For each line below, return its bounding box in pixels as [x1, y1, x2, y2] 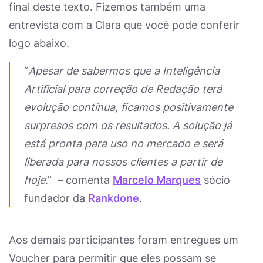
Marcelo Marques [113, 174, 201, 186]
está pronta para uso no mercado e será [24, 137, 223, 150]
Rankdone [88, 192, 139, 204]
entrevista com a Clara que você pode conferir [9, 19, 240, 31]
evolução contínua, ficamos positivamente [24, 101, 233, 113]
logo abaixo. [9, 37, 69, 49]
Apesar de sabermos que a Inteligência [28, 65, 220, 77]
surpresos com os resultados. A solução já [24, 119, 232, 131]
